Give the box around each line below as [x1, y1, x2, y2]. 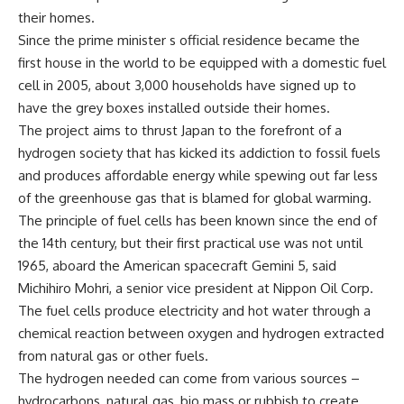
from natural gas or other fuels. [18, 347, 208, 364]
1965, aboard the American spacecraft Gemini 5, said [18, 257, 336, 274]
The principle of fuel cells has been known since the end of [18, 212, 377, 229]
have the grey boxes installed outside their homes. [18, 99, 330, 116]
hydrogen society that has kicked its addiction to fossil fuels [18, 144, 381, 161]
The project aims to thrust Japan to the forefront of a [18, 122, 342, 139]
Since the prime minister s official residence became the [18, 32, 360, 49]
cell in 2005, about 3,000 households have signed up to [18, 77, 356, 94]
